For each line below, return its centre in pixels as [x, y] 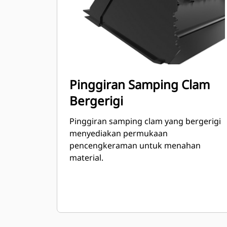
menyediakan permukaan [119, 133]
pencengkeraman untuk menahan [135, 145]
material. [86, 158]
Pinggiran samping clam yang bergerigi [145, 121]
